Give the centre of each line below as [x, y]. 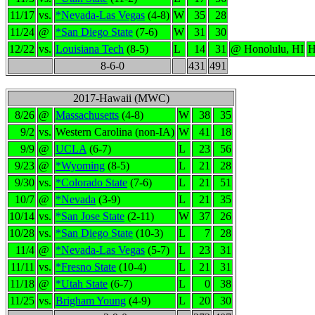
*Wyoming [80, 166]
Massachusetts [87, 115]
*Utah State [82, 284]
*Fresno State [86, 267]
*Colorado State [91, 182]
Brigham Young [91, 301]
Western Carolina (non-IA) [115, 132]
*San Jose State [90, 216]
